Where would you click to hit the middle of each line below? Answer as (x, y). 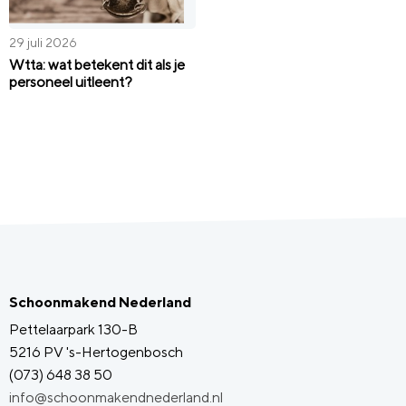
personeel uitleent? (71, 82)
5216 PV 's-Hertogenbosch (96, 353)
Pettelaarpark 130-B (73, 330)
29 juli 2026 (43, 42)
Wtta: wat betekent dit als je (97, 65)
